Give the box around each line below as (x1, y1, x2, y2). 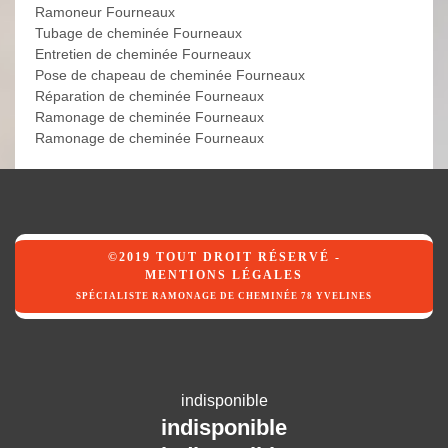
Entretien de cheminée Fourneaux (35, 46, 251, 63)
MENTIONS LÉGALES (145, 268, 303, 283)
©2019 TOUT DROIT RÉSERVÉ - (107, 250, 341, 265)
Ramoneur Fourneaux (35, 4, 175, 21)
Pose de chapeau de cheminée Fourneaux (35, 67, 305, 84)
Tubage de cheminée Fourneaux (35, 25, 242, 42)
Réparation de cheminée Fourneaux (35, 88, 264, 105)
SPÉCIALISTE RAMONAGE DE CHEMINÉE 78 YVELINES (76, 291, 372, 302)
